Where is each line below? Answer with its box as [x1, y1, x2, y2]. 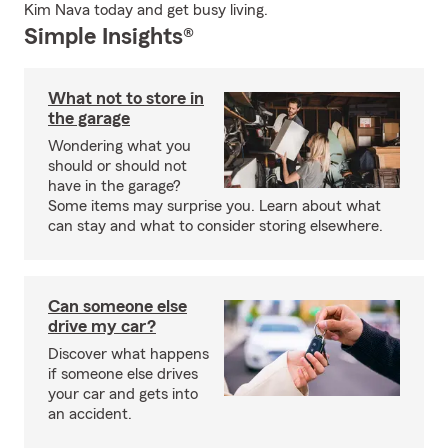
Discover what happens [48, 346, 209, 362]
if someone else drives [48, 366, 198, 382]
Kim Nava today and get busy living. [24, 2, 268, 18]
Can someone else [48, 297, 187, 315]
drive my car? [48, 317, 156, 335]
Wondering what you [48, 138, 191, 154]
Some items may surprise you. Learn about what [48, 198, 381, 214]
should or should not [48, 158, 187, 174]
